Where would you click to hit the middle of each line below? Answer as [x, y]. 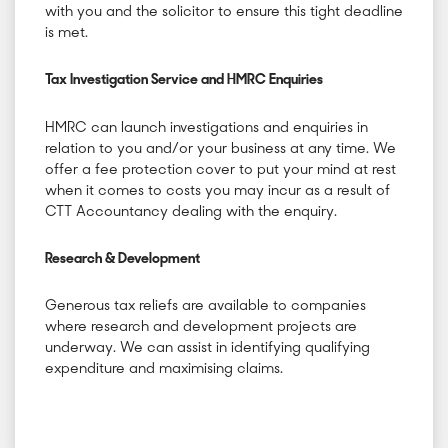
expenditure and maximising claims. [164, 370]
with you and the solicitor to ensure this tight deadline [224, 13]
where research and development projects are [201, 328]
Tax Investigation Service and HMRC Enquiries [184, 81]
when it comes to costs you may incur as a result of [217, 191]
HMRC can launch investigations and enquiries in [206, 128]
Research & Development [122, 259]
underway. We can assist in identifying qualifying [207, 349]
